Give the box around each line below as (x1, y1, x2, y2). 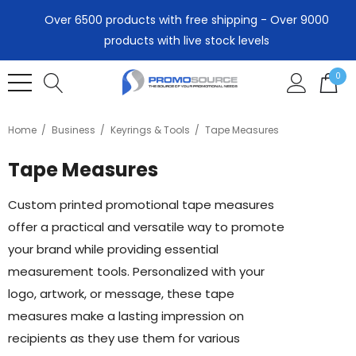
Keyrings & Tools (110, 123, 190, 137)
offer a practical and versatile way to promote (8, 219, 284, 235)
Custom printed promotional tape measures (8, 196, 274, 213)
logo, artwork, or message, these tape (8, 285, 234, 302)
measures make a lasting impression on (8, 308, 244, 324)
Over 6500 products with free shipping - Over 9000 (44, 12, 329, 28)
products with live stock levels (104, 33, 269, 48)
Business (52, 123, 95, 137)
